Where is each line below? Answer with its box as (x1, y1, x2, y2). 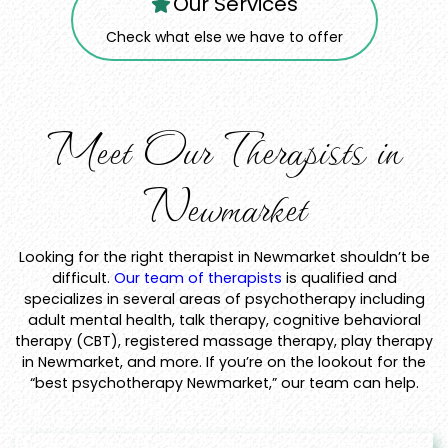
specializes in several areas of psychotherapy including (23, 289, 425, 310)
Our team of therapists (113, 268, 282, 289)
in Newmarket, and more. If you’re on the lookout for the (22, 352, 426, 373)
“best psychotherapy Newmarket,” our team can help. (29, 373, 419, 394)
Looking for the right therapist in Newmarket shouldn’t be (18, 247, 430, 268)
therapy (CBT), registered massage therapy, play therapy (15, 331, 433, 352)
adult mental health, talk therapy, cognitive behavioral (27, 310, 421, 331)
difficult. (51, 268, 114, 289)
